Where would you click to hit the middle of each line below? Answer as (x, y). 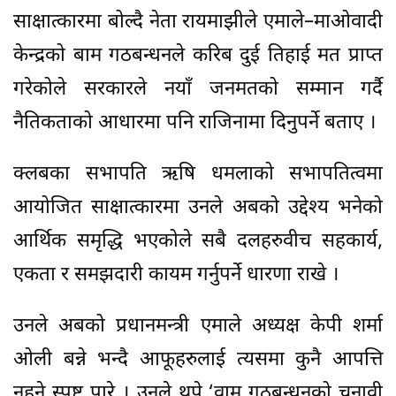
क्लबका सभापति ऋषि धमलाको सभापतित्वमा (198, 175)
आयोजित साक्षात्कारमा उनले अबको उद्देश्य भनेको (198, 209)
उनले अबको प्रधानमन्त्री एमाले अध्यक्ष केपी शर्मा (198, 327)
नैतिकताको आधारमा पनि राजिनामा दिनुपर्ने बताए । (194, 124)
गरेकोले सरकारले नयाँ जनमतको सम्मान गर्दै (198, 90)
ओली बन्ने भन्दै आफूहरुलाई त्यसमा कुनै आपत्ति (198, 361)
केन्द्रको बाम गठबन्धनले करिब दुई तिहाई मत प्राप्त (198, 57)
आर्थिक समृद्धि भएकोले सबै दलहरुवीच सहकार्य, (198, 242)
